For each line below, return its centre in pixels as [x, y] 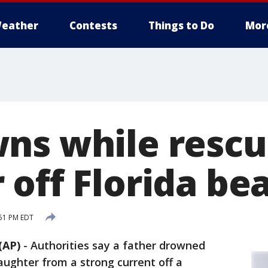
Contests [93, 25]
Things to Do [181, 25]
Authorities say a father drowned [118, 245]
